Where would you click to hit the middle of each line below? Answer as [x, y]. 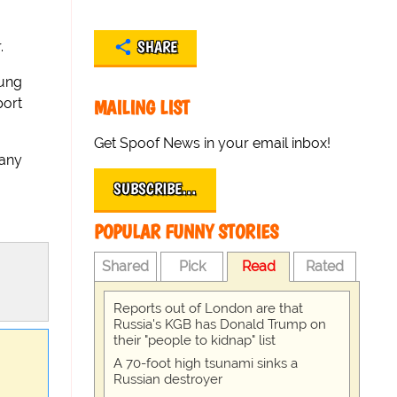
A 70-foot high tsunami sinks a [206, 363]
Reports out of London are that [208, 308]
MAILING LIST [142, 108]
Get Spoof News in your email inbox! [212, 143]
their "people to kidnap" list [195, 340]
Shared [126, 266]
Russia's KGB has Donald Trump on [220, 324]
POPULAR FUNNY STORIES [186, 232]
